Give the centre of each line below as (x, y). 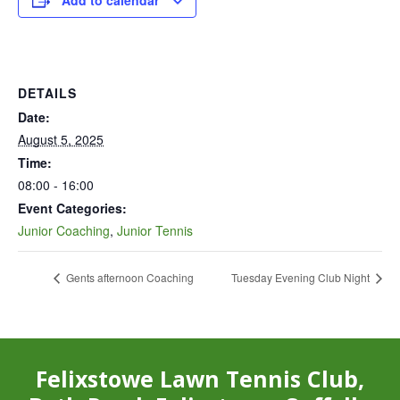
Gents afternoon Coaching (129, 278)
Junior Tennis (155, 230)
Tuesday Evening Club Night (302, 278)
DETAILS (47, 93)
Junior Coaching (64, 230)
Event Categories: (72, 208)
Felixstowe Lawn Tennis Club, (200, 379)
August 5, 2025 (61, 139)
